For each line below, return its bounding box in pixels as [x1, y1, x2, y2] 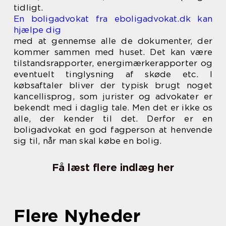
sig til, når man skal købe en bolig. [14, 135, 162, 146]
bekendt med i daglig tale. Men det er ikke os [14, 102, 212, 112]
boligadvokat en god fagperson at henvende [14, 124, 212, 135]
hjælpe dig [14, 24, 61, 35]
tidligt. [14, 2, 43, 13]
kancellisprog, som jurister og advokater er [14, 91, 212, 101]
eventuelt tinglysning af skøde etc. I [14, 69, 212, 79]
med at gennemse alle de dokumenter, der [14, 35, 212, 46]
